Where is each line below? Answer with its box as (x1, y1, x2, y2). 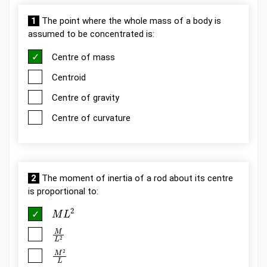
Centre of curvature (52, 112, 131, 123)
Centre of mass (52, 51, 115, 63)
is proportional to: (28, 185, 98, 197)
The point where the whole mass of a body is (39, 15, 221, 26)
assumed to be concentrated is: (28, 28, 154, 39)
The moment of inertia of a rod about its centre (39, 172, 233, 184)
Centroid (52, 72, 86, 83)
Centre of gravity (52, 92, 119, 103)
